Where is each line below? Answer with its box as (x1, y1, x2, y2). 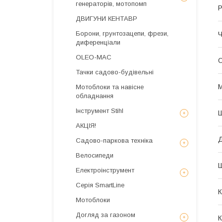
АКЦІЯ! (76, 122, 96, 129)
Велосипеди (76, 152, 113, 159)
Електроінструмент (76, 166, 134, 174)
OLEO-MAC (76, 54, 111, 61)
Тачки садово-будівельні (76, 68, 154, 76)
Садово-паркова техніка (76, 137, 153, 144)
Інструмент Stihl (76, 107, 123, 114)
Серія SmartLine (76, 181, 124, 189)
